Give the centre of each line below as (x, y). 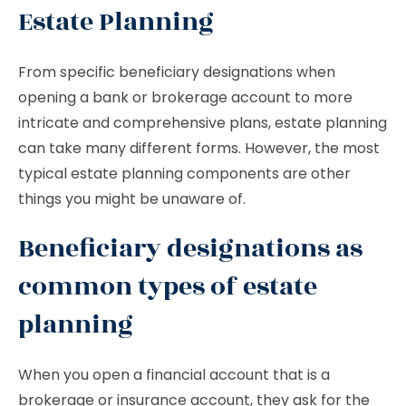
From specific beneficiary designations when (177, 72)
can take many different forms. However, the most (199, 148)
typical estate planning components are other (184, 174)
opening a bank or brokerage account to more (185, 97)
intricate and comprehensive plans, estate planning (203, 123)
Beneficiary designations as (190, 249)
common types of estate (168, 287)
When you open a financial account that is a (174, 375)
